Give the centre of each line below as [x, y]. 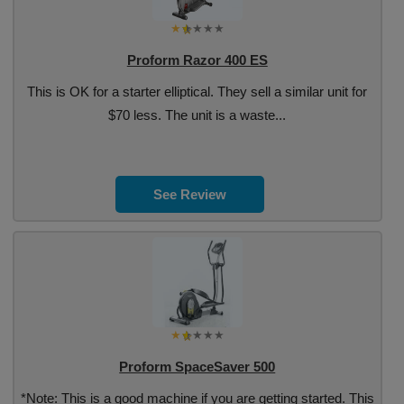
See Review [190, 194]
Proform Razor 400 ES [197, 60]
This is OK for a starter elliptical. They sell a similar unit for [197, 92]
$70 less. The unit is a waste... [197, 115]
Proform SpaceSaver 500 [197, 367]
